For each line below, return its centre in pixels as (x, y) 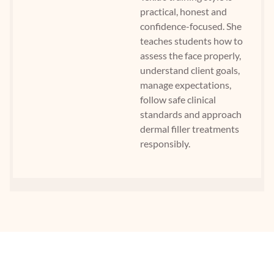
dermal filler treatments (190, 129)
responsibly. (165, 144)
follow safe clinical (178, 100)
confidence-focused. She (191, 26)
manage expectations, (186, 85)
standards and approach (191, 114)
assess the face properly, (191, 56)
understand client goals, (190, 70)
